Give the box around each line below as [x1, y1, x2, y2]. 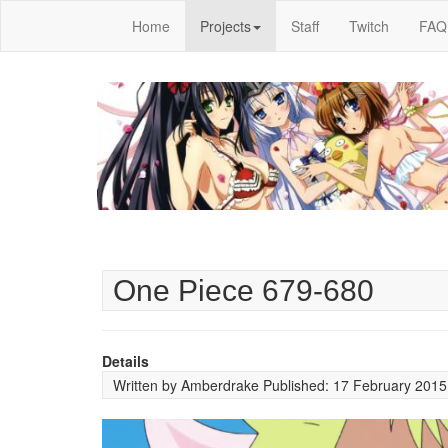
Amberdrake [181, 375, 259, 395]
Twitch [349, 16, 389, 36]
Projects [200, 16, 251, 36]
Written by [113, 375, 181, 395]
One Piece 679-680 [113, 274, 374, 307]
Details [102, 351, 149, 371]
